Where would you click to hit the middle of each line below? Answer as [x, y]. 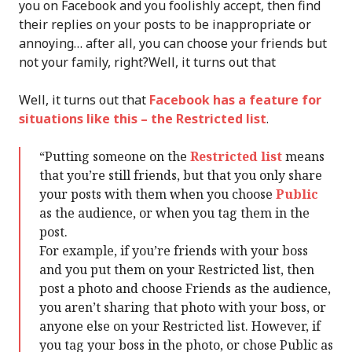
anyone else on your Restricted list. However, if [180, 326]
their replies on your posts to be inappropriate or [165, 24]
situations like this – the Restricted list [143, 118]
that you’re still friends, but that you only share [181, 175]
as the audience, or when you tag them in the [174, 213]
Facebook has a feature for [235, 99]
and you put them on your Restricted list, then [177, 269]
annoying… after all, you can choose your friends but [173, 43]
